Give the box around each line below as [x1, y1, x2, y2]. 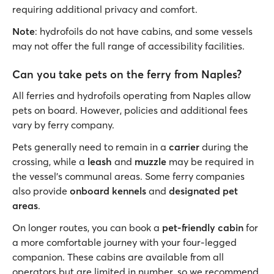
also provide [12, 185, 70, 197]
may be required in [166, 155, 254, 168]
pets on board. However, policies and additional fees [12, 104, 248, 116]
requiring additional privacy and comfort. [12, 3, 198, 15]
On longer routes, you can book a [12, 221, 162, 234]
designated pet [169, 185, 238, 197]
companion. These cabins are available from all [12, 251, 224, 263]
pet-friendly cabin [162, 221, 243, 234]
